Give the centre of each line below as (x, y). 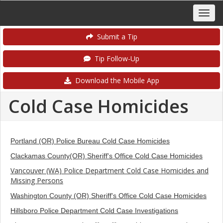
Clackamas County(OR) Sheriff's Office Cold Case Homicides (107, 156)
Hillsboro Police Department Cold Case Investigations (94, 211)
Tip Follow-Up (115, 58)
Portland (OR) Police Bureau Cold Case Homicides (90, 141)
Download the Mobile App (115, 80)
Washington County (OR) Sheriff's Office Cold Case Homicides (109, 196)
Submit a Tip (115, 37)
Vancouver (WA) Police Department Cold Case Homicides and (110, 170)
